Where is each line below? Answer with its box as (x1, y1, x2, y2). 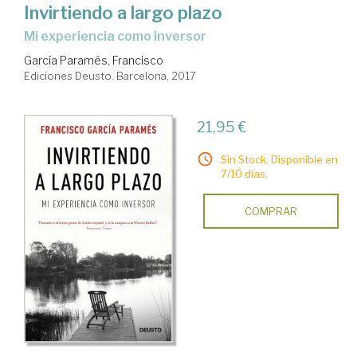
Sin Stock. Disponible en (220, 153, 338, 167)
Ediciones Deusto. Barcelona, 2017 (24, 69, 196, 83)
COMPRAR (244, 205, 297, 218)
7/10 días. (220, 167, 268, 181)
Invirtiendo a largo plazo (24, 2, 222, 24)
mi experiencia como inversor (35, 29, 206, 45)
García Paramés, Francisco (24, 53, 163, 68)
